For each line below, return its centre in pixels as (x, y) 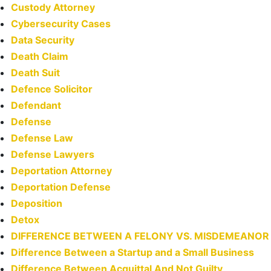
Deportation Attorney (61, 171)
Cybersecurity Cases (61, 24)
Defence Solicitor (52, 89)
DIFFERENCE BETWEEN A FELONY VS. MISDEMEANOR (140, 236)
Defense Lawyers (53, 155)
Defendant (36, 106)
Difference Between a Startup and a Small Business (132, 253)
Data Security (43, 40)
